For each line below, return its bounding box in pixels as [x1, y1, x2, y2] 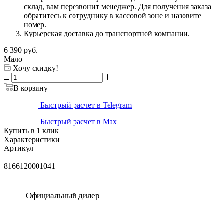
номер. [24, 20, 46, 29]
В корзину [13, 83, 48, 92]
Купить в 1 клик [4, 126, 59, 135]
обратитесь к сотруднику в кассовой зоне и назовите [24, 11, 201, 20]
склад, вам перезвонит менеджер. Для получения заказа [24, 2, 211, 11]
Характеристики [4, 135, 60, 144]
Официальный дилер [26, 190, 100, 200]
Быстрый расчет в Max [40, 117, 117, 126]
